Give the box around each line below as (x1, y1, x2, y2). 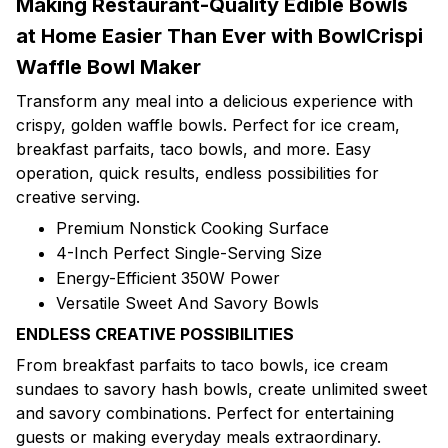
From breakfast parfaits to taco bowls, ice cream (16, 354, 388, 375)
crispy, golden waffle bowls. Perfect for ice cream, (16, 115, 400, 136)
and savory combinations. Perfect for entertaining (16, 402, 394, 423)
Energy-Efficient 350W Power (56, 267, 280, 288)
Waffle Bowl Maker (16, 55, 201, 80)
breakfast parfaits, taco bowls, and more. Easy (16, 139, 371, 160)
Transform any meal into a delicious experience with (16, 91, 413, 112)
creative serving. (16, 187, 140, 208)
